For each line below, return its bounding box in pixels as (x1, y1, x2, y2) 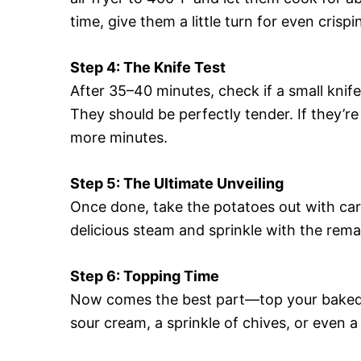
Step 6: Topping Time (70, 267, 219, 284)
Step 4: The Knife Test (70, 58, 226, 76)
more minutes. (70, 128, 168, 146)
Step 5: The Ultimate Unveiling (70, 174, 284, 192)
